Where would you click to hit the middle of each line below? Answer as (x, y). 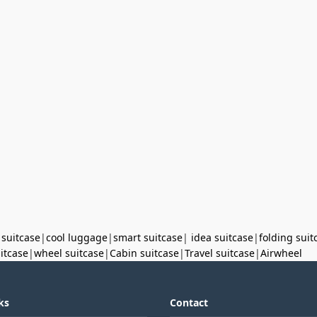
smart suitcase (148, 237)
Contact (189, 302)
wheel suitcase (69, 253)
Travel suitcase (220, 253)
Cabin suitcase (144, 253)
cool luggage (77, 237)
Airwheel (281, 253)
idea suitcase (222, 237)
